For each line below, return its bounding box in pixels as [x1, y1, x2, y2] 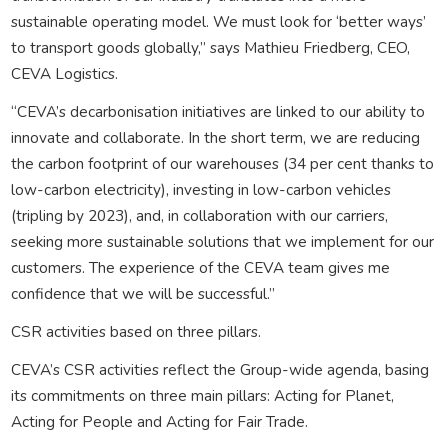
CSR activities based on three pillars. [10, 320, 261, 342]
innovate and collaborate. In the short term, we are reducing [10, 126, 420, 148]
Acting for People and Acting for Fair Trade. [10, 410, 308, 432]
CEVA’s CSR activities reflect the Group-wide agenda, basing [10, 358, 429, 380]
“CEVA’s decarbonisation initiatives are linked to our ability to [10, 100, 425, 122]
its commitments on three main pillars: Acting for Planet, [10, 384, 394, 406]
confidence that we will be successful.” [10, 282, 275, 304]
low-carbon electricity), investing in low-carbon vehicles [10, 178, 391, 200]
